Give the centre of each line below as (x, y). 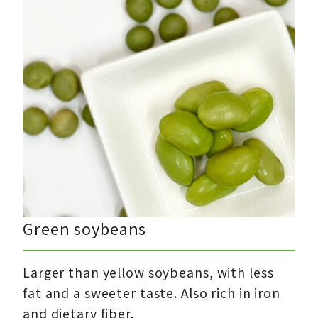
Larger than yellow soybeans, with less (148, 273)
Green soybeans (85, 228)
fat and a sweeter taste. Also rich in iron (152, 293)
